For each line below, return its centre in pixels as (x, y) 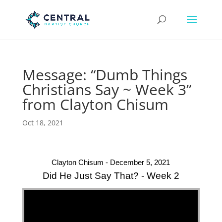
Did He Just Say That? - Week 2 (111, 176)
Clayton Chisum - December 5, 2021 (111, 162)
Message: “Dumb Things (105, 75)
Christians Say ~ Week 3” (107, 89)
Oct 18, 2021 (43, 123)
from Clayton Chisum (95, 104)
